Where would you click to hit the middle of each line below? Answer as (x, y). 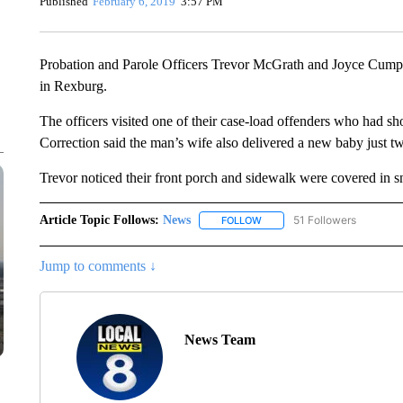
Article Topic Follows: (99, 220)
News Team (219, 340)
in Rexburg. (73, 86)
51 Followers (324, 220)
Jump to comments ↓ (98, 266)
